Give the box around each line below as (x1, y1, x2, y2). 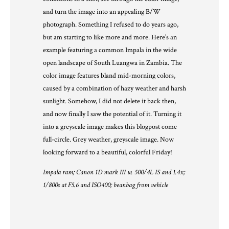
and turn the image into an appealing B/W (43, 7, 161, 17)
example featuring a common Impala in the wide (43, 45, 177, 55)
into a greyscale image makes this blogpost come (43, 122, 177, 132)
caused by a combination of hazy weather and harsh (43, 84, 186, 94)
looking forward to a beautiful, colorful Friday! (43, 148, 172, 157)
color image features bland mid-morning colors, (43, 71, 175, 81)
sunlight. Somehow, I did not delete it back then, (43, 97, 176, 106)
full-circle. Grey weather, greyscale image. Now (43, 135, 174, 145)
